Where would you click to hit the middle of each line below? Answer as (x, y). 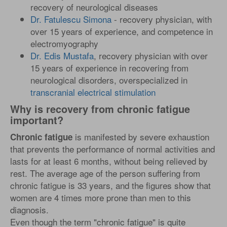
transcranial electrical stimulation (93, 92)
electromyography (64, 43)
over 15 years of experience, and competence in (122, 31)
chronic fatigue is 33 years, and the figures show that (110, 185)
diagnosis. (29, 210)
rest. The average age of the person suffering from (105, 173)
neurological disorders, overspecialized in (109, 80)
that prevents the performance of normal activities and (112, 149)
